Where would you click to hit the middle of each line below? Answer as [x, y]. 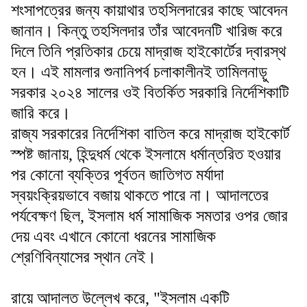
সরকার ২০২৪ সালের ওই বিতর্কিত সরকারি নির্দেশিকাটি [150, 92]
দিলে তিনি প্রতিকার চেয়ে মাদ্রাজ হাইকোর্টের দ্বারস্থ [148, 51]
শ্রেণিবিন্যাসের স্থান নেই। [84, 257]
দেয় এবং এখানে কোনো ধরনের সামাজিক [113, 236]
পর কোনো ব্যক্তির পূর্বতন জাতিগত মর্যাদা [118, 174]
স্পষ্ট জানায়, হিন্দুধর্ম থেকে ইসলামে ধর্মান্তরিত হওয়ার [146, 154]
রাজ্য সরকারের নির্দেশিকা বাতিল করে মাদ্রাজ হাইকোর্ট [150, 133]
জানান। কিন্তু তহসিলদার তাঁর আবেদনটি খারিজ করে [147, 30]
